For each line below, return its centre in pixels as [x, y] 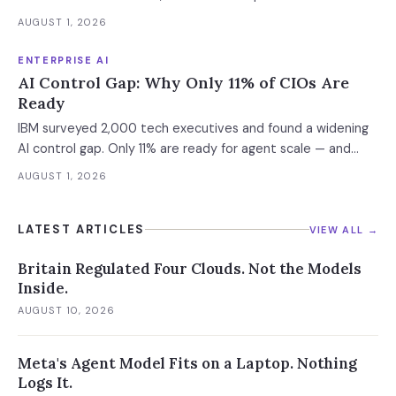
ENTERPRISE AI [64, 60]
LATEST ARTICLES [82, 229]
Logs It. [45, 383]
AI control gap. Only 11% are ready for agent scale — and [184, 148]
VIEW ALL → [343, 229]
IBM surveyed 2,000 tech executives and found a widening [193, 128]
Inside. [43, 288]
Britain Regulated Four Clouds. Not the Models [190, 269]
